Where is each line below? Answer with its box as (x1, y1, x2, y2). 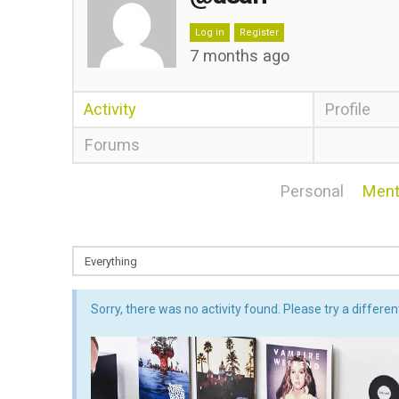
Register (239, 27, 279, 38)
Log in (194, 27, 224, 38)
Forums (83, 135, 140, 154)
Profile (324, 100, 371, 118)
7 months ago (189, 46, 289, 65)
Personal (280, 182, 345, 200)
